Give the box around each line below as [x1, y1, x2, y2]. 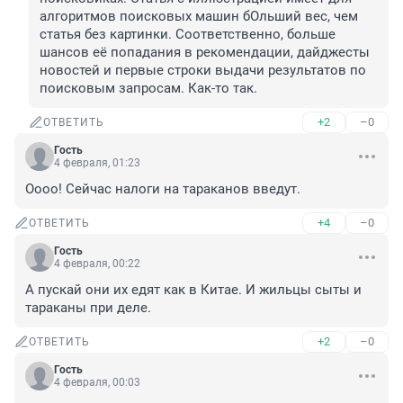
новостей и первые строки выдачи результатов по [40, 62, 366, 79]
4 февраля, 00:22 [54, 257, 140, 271]
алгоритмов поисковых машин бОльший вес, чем [40, 8, 358, 25]
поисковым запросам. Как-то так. [40, 80, 257, 97]
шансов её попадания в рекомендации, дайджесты [40, 44, 370, 61]
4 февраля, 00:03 [54, 376, 140, 390]
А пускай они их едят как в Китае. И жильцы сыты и [25, 282, 362, 299]
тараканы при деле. [25, 300, 151, 317]
